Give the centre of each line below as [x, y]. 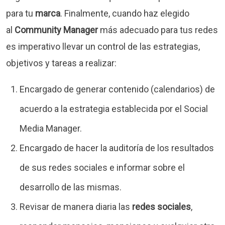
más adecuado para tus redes [159, 30]
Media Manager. [51, 128]
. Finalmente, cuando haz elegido [125, 13]
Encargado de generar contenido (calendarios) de [118, 89]
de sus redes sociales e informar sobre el [102, 167]
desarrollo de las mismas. [71, 187]
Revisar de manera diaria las [76, 206]
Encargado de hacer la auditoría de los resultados [117, 148]
